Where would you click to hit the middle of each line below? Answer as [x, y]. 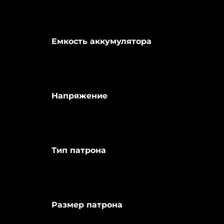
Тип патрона [78, 150]
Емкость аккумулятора [101, 41]
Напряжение [79, 96]
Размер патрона [87, 205]
